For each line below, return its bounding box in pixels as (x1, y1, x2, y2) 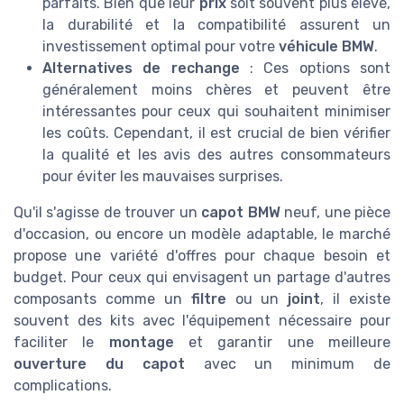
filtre (190, 290, 226, 308)
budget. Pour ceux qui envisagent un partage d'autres (14, 269, 390, 287)
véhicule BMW (279, 38, 374, 56)
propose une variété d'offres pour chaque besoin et (14, 247, 390, 265)
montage (108, 334, 174, 352)
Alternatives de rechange (42, 60, 240, 78)
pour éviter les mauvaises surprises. (42, 168, 283, 186)
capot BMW (201, 204, 280, 222)
